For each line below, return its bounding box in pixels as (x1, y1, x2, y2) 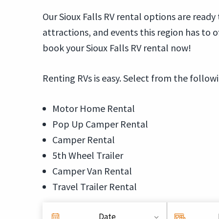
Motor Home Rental (52, 102, 135, 114)
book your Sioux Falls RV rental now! (43, 42, 191, 54)
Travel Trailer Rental (52, 180, 137, 193)
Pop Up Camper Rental (52, 118, 148, 130)
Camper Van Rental (52, 165, 132, 177)
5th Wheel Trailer (52, 149, 123, 161)
